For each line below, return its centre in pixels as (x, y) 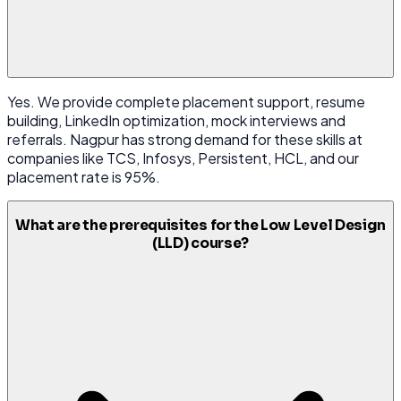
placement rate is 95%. (84, 176)
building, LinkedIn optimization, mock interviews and (176, 120)
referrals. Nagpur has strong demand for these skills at (185, 139)
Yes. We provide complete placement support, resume (186, 101)
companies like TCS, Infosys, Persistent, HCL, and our (183, 158)
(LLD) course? (200, 244)
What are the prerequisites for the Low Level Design (200, 226)
